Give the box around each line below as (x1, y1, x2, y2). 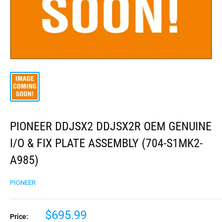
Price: (10, 212, 28, 221)
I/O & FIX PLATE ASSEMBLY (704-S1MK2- (10, 136, 203, 150)
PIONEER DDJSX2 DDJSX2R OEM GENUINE (10, 119, 212, 133)
